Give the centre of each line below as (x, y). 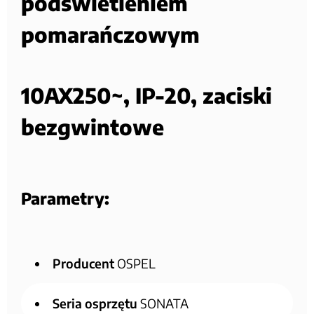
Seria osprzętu (95, 303)
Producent (83, 263)
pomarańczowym (110, 34)
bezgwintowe (93, 127)
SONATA (163, 303)
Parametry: (65, 198)
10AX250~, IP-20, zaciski (146, 95)
